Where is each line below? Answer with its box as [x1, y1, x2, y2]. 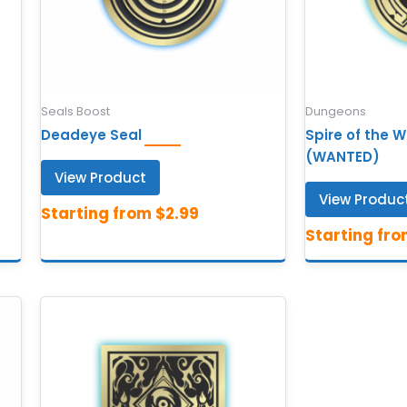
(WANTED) [304, 147, 380, 167]
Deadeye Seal [41, 125, 143, 145]
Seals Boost [41, 103, 111, 119]
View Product [55, 168, 147, 188]
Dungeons [304, 103, 366, 119]
